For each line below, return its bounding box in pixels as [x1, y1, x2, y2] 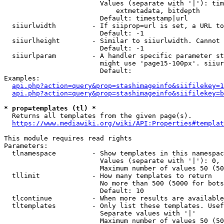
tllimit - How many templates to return [4, 172, 212, 179]
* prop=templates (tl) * [4, 104, 96, 112]
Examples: [4, 74, 40, 82]
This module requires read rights [4, 134, 132, 142]
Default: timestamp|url [4, 14, 188, 22]
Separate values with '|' [4, 209, 196, 217]
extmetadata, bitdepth [4, 7, 200, 14]
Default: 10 [4, 187, 144, 194]
